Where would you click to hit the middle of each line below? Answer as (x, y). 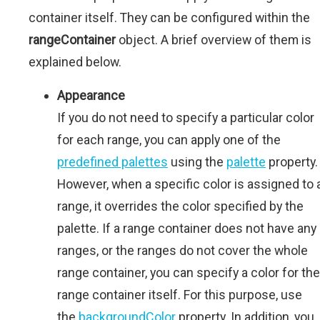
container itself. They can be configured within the (169, 17)
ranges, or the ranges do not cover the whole (182, 250)
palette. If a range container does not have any (187, 228)
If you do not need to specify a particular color (186, 117)
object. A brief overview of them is (214, 39)
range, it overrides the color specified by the (180, 206)
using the (197, 161)
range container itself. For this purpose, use (180, 294)
